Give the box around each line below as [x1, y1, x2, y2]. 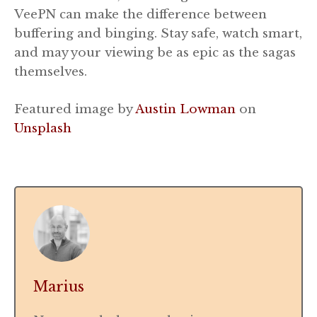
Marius [33, 277, 84, 295]
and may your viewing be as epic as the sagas [14, 45, 296, 61]
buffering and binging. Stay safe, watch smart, [14, 26, 302, 42]
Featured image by [14, 101, 135, 117]
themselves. [14, 64, 87, 80]
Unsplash [14, 120, 71, 136]
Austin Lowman [135, 101, 236, 117]
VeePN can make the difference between [14, 7, 267, 23]
